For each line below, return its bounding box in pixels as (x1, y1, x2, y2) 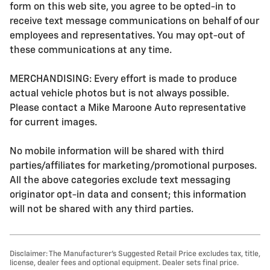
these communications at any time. (10, 45, 174, 55)
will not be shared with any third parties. (10, 204, 193, 215)
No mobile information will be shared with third (10, 146, 224, 157)
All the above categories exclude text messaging (10, 175, 231, 186)
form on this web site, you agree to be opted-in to (10, 2, 236, 12)
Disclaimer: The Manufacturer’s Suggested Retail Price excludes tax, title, (10, 250, 260, 258)
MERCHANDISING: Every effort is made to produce (10, 74, 237, 84)
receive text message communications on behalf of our (10, 16, 259, 27)
